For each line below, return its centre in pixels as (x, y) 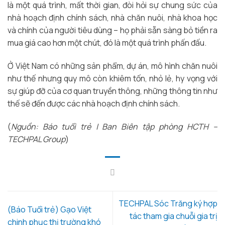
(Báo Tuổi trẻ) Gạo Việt (49, 210)
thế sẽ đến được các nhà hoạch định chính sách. (94, 104)
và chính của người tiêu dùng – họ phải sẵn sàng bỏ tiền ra (113, 30)
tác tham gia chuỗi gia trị (174, 216)
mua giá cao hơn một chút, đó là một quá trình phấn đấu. (107, 43)
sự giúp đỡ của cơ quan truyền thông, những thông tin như (113, 91)
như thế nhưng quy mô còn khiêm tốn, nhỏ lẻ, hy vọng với (113, 79)
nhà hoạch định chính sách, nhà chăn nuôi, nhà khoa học (113, 18)
